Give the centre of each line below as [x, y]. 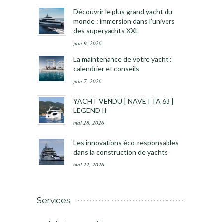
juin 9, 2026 [87, 43]
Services [54, 200]
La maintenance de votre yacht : [123, 59]
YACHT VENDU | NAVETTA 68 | [124, 101]
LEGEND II [90, 110]
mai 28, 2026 [89, 122]
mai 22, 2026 [89, 164]
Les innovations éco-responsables [126, 142]
